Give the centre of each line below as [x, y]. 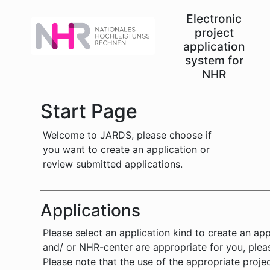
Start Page [89, 111]
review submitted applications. [113, 164]
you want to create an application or [127, 149]
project [214, 33]
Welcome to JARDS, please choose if [127, 135]
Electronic [214, 19]
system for [214, 60]
